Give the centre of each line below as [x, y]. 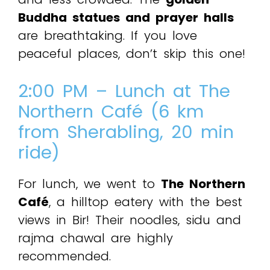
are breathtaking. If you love [108, 36]
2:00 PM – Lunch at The [124, 91]
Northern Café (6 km [111, 112]
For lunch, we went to [89, 184]
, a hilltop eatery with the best [146, 202]
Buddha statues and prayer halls [126, 18]
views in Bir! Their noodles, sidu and [130, 220]
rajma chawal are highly [96, 238]
